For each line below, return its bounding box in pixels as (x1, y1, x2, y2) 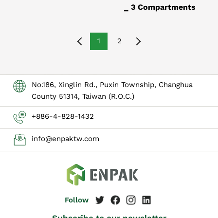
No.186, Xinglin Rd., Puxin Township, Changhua (32, 80, 193, 89)
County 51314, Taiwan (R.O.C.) (32, 91, 134, 101)
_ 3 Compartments (124, 2, 196, 12)
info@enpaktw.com (32, 134, 99, 144)
